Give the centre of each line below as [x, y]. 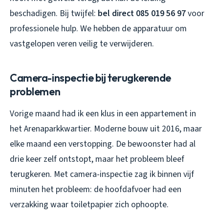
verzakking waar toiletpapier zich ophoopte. [89, 205]
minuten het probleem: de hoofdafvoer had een [96, 190]
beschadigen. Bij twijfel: [54, 14]
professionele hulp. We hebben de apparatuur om [98, 29]
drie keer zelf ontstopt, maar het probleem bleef [97, 159]
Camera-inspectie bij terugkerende [90, 78]
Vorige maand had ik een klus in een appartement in [103, 114]
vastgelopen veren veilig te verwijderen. [82, 44]
